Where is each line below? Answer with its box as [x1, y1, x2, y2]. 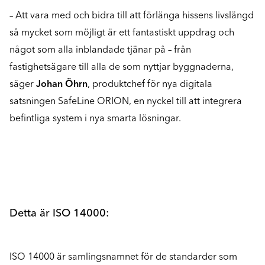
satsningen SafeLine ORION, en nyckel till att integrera [9, 95, 242, 107]
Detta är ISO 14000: [9, 206, 109, 220]
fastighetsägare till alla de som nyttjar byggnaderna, [9, 61, 234, 73]
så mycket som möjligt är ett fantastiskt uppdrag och [9, 27, 234, 38]
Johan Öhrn [36, 78, 88, 90]
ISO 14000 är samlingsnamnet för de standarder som [9, 251, 237, 263]
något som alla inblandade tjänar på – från [9, 44, 191, 56]
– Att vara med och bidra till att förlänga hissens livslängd [9, 9, 254, 21]
